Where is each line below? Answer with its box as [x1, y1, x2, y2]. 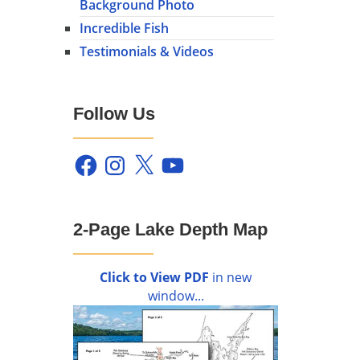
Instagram [101, 149, 163, 167]
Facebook [72, 149, 130, 167]
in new [209, 268, 252, 287]
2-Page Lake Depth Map [73, 219, 268, 239]
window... [147, 287, 204, 305]
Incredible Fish [80, 19, 169, 38]
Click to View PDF [100, 268, 209, 287]
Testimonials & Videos [80, 43, 214, 61]
